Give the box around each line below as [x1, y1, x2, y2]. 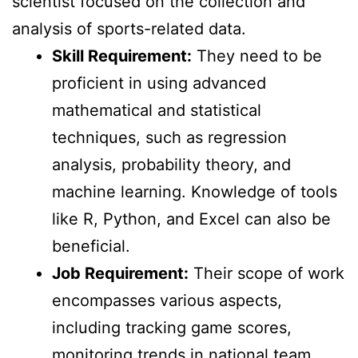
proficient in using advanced [52, 74, 266, 93]
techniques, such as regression [52, 128, 287, 148]
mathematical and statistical [52, 101, 261, 121]
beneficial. [52, 237, 130, 257]
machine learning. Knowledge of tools [52, 182, 337, 202]
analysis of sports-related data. [12, 19, 246, 39]
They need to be [192, 46, 322, 66]
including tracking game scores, [52, 318, 292, 338]
